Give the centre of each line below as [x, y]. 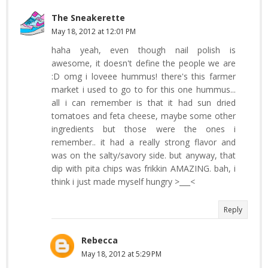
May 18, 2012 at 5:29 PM [121, 254]
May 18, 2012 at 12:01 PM [94, 31]
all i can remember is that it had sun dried [144, 102]
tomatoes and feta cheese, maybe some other [144, 115]
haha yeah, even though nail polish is [144, 50]
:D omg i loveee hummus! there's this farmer [144, 76]
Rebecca [100, 240]
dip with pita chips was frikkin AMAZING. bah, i [144, 168]
